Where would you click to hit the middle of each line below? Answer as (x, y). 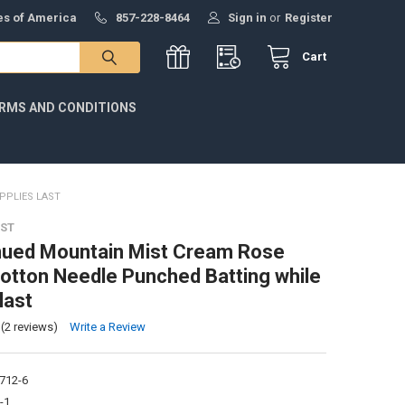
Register (308, 17)
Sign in (248, 17)
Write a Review (107, 326)
